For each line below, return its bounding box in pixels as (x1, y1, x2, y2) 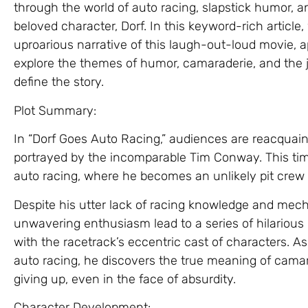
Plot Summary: (14, 102, 96, 118)
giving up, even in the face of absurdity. (14, 271, 236, 287)
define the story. (14, 74, 104, 90)
